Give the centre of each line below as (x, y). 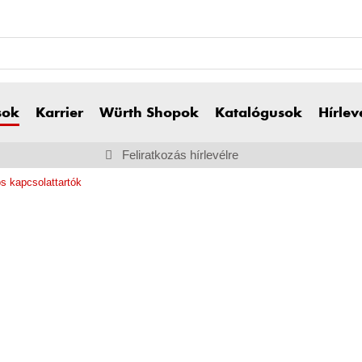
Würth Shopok (149, 113)
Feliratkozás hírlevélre (180, 155)
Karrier (59, 113)
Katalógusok (259, 113)
